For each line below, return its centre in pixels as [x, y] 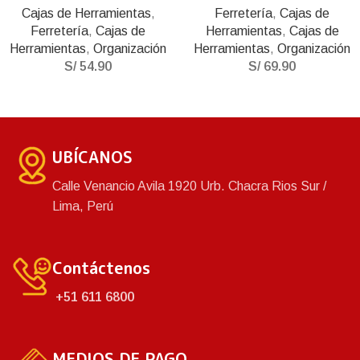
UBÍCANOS [92, 157]
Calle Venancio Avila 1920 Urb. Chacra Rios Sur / [189, 186]
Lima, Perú [83, 206]
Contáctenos [101, 268]
